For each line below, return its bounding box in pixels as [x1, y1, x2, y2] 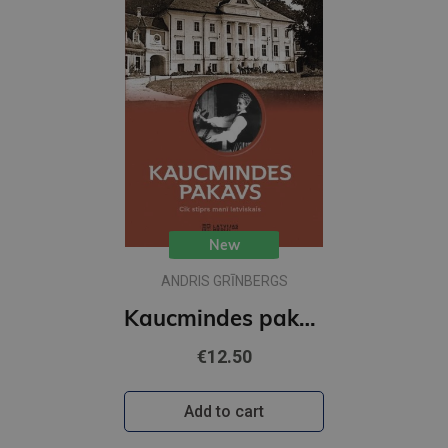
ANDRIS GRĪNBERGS [160, 272, 288, 289]
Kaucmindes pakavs [299, 303, 316, 332]
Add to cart [184, 401, 264, 421]
